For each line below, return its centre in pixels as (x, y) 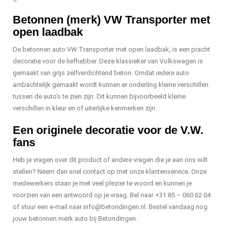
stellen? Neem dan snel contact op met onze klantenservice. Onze (110, 172)
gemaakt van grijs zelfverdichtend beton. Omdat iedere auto (101, 73)
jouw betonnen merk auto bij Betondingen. (75, 219)
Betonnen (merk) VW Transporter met (111, 20)
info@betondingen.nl (114, 207)
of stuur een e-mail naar (48, 207)
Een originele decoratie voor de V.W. (108, 130)
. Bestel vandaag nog (177, 207)
